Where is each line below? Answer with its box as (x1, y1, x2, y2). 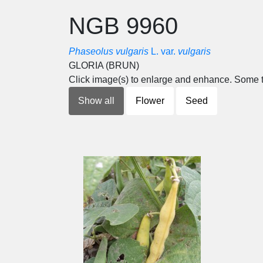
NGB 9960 (69, 13, 178, 39)
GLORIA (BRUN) (69, 60, 139, 70)
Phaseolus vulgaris (69, 46, 149, 56)
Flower (136, 96, 164, 106)
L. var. (149, 46, 178, 56)
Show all (78, 96, 114, 106)
